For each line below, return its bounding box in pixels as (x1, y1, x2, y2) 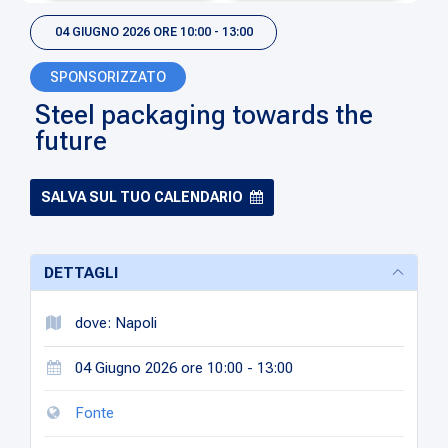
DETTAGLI (43, 263, 118, 282)
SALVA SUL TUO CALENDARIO (41, 188, 244, 205)
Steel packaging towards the (35, 98, 374, 131)
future (35, 124, 108, 157)
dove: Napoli (71, 313, 158, 332)
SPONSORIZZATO (50, 68, 167, 85)
